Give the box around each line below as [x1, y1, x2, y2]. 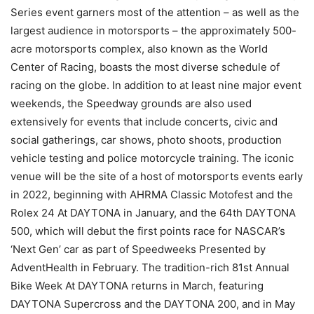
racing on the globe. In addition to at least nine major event [11, 78, 301, 92]
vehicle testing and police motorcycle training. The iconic [11, 151, 294, 165]
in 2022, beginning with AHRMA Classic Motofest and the [11, 188, 293, 201]
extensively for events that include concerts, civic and [11, 115, 278, 128]
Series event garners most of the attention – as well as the [11, 6, 299, 19]
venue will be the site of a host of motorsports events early [11, 170, 303, 183]
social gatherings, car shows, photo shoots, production [11, 133, 282, 146]
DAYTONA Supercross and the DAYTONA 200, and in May [11, 297, 295, 310]
